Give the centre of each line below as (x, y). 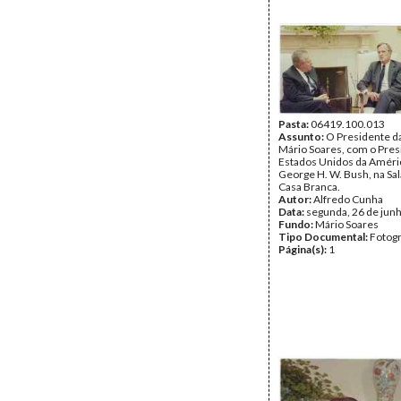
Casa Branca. (309, 187)
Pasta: (294, 124)
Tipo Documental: (324, 237)
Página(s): (303, 249)
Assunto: (302, 137)
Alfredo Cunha (348, 199)
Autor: (296, 199)
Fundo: (297, 224)
